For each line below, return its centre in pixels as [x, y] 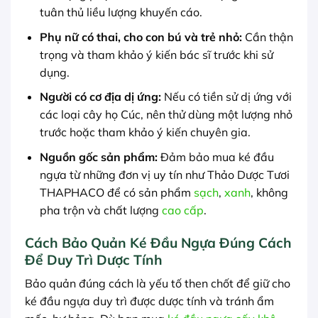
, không [269, 192]
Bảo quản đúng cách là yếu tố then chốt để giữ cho [158, 284]
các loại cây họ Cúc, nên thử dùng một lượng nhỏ [166, 115]
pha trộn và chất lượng [100, 210]
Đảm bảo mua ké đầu [215, 157]
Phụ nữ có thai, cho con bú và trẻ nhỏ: [141, 37]
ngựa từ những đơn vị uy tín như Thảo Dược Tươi [164, 174]
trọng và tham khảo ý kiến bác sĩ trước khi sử [156, 54]
